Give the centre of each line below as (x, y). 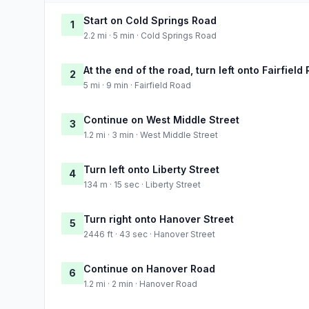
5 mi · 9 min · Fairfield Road (137, 85)
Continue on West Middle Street (161, 119)
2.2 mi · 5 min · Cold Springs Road (150, 35)
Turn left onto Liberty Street (151, 169)
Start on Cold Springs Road (150, 20)
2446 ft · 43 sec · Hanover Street (149, 234)
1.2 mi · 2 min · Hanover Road (140, 283)
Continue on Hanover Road (149, 268)
